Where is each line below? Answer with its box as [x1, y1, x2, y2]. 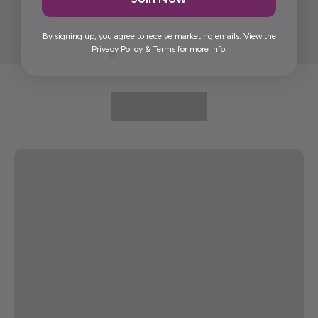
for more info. [175, 43, 227, 54]
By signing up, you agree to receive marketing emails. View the [42, 31, 276, 41]
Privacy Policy [91, 43, 143, 54]
